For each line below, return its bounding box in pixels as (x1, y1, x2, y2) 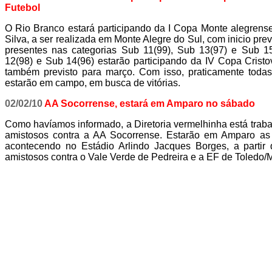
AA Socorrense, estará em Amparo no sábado (42, 98, 255, 109)
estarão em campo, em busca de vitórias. (5, 78, 180, 88)
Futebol (5, 2, 40, 13)
